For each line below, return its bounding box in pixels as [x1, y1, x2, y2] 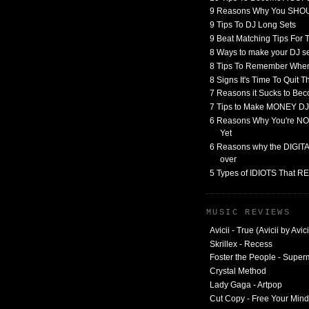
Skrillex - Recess [210, 239, 272, 249]
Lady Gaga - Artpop [210, 280, 282, 290]
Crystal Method [210, 266, 266, 277]
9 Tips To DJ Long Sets [210, 20, 296, 30]
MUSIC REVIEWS [206, 207, 291, 217]
